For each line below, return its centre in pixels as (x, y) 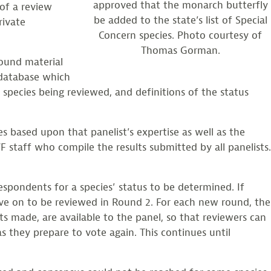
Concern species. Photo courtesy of (180, 36)
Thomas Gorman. (180, 51)
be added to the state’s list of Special (180, 21)
